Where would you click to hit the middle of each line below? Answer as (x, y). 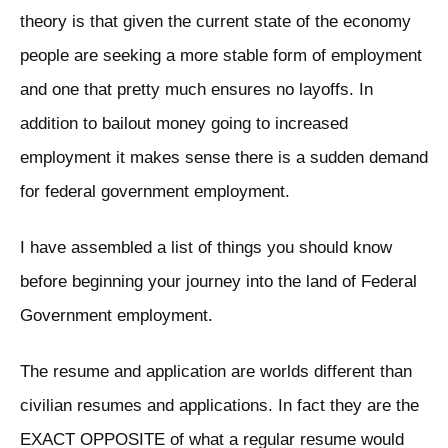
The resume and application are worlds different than (216, 372)
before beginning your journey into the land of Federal (218, 282)
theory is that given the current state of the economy (215, 22)
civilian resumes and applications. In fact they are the (219, 406)
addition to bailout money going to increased (184, 124)
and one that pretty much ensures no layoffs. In (196, 90)
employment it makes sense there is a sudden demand (224, 158)
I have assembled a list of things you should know (206, 248)
